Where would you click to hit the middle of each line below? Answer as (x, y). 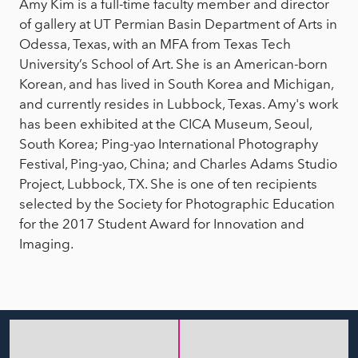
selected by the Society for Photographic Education (177, 204)
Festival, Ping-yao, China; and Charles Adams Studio (178, 164)
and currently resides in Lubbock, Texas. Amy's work (179, 104)
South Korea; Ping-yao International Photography (169, 144)
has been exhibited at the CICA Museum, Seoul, (165, 124)
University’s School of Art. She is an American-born (173, 64)
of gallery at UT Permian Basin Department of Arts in (178, 24)
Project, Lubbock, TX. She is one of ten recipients (168, 184)
